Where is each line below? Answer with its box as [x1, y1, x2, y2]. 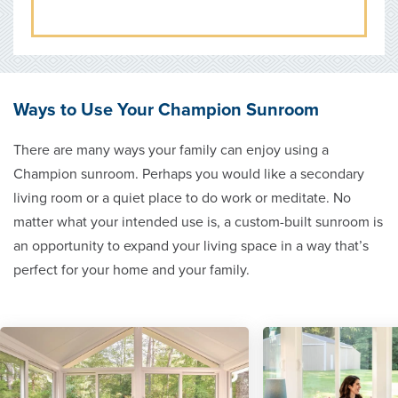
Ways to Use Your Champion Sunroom [13, 99, 319, 121]
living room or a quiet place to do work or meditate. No [13, 188, 351, 207]
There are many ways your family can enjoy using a [13, 140, 329, 159]
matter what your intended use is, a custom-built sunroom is [13, 212, 383, 231]
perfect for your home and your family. [13, 260, 250, 279]
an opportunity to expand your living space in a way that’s [13, 236, 369, 255]
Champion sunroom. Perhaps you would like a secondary [13, 164, 364, 183]
